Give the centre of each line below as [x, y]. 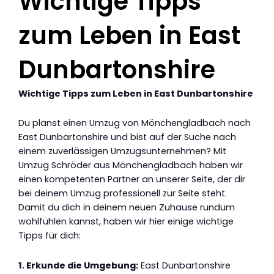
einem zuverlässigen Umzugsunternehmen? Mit [122, 151]
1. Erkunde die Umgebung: [78, 265]
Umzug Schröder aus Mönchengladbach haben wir [131, 165]
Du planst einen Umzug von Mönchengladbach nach [135, 123]
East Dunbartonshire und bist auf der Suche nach [127, 137]
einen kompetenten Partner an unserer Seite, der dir [132, 180]
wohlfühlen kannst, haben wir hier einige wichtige [126, 222]
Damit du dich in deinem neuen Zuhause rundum [127, 208]
